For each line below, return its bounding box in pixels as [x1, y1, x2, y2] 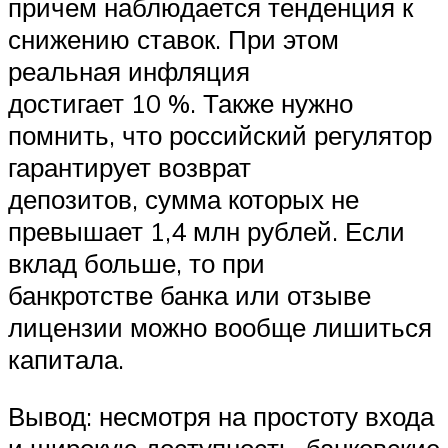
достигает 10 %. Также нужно [8, 86, 353, 119]
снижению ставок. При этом [8, 22, 339, 55]
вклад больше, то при [8, 246, 265, 279]
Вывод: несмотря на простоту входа [8, 400, 434, 433]
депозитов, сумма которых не [8, 182, 359, 215]
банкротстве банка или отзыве [8, 278, 371, 311]
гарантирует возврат [8, 150, 251, 183]
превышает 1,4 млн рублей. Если [8, 214, 405, 247]
